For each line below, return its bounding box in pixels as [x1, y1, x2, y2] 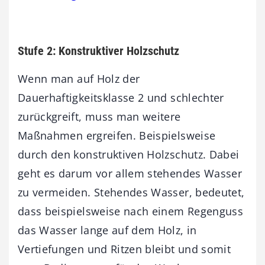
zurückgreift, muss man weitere [18, 109, 181, 124]
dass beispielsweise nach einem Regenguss [18, 203, 244, 218]
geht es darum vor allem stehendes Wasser [18, 166, 243, 180]
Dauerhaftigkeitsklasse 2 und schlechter [18, 90, 224, 105]
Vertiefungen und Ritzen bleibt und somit [18, 241, 231, 256]
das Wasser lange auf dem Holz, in [18, 222, 197, 237]
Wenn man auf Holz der [18, 71, 140, 86]
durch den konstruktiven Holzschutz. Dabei [18, 147, 240, 161]
